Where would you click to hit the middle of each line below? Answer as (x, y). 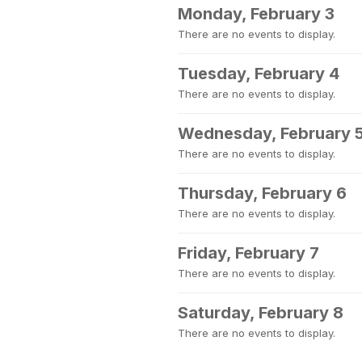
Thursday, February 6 (262, 193)
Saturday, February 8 (261, 313)
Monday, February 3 (256, 14)
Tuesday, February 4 (259, 74)
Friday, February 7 (248, 253)
